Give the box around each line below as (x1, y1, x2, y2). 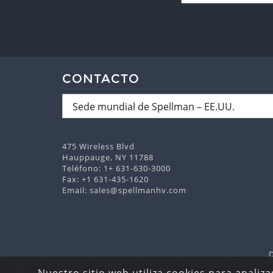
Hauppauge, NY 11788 (62, 151, 154, 163)
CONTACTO (62, 71, 140, 86)
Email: (62, 184, 90, 196)
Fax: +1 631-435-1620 (62, 173, 149, 185)
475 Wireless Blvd (62, 140, 135, 152)
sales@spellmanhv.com (90, 184, 186, 196)
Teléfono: (62, 162, 104, 174)
